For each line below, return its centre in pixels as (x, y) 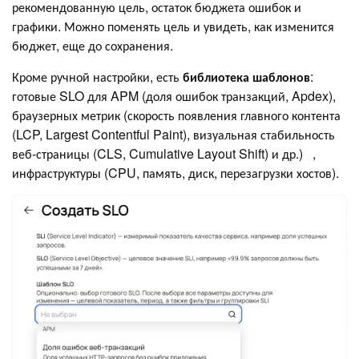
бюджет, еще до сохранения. (93, 46)
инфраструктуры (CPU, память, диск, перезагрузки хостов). (175, 173)
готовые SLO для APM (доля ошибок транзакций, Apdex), (174, 96)
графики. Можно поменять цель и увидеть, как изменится (173, 26)
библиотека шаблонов (246, 77)
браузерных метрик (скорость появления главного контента (176, 115)
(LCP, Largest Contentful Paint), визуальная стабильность (173, 135)
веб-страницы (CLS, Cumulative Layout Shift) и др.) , (164, 154)
